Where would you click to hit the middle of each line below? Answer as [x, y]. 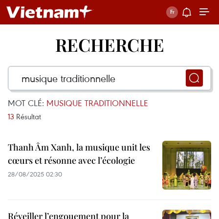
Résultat [28, 116]
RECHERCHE [109, 44]
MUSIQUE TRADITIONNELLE [97, 103]
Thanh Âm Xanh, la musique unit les [79, 147]
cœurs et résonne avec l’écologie [71, 160]
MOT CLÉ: [27, 103]
